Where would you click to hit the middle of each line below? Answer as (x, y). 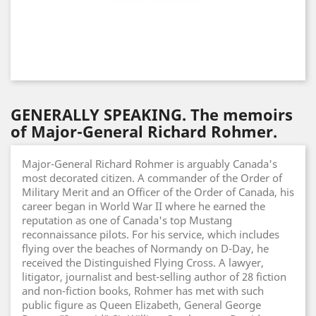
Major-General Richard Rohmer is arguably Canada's (150, 164)
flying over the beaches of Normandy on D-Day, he (145, 248)
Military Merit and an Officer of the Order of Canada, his (158, 192)
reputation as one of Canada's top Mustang (127, 220)
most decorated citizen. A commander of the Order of (152, 178)
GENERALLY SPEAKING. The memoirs (152, 114)
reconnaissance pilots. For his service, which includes (151, 234)
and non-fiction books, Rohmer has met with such (143, 291)
